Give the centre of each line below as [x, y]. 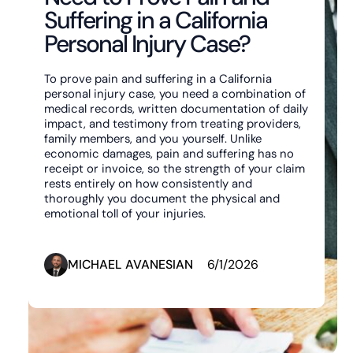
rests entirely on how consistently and [148, 183]
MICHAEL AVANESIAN [130, 264]
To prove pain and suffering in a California [158, 78]
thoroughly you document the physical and [162, 198]
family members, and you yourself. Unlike [152, 138]
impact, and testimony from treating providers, [172, 123]
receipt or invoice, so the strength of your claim [174, 168]
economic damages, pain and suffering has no [169, 153]
